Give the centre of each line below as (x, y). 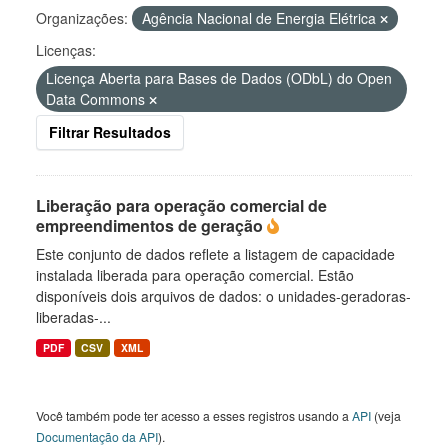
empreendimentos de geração (151, 225)
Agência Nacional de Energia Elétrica (261, 18)
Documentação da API (97, 436)
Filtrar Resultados (110, 132)
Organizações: (82, 18)
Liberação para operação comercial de (181, 205)
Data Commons (97, 99)
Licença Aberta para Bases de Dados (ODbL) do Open (219, 78)
